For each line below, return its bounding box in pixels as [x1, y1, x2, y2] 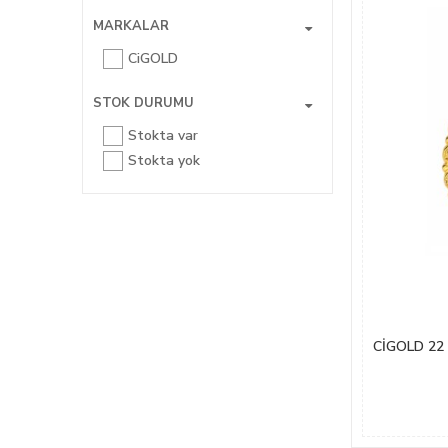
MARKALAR [93, 17, 169, 35]
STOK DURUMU [93, 94, 194, 112]
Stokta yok [128, 151, 200, 170]
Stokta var [128, 126, 198, 145]
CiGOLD [128, 49, 178, 68]
